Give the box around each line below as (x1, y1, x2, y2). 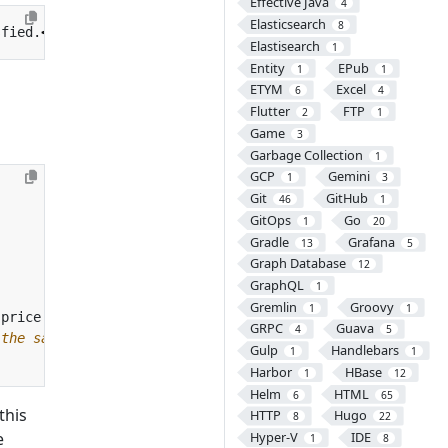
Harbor (249, 362, 292, 381)
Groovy (349, 297, 394, 316)
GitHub (325, 189, 368, 208)
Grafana (347, 232, 395, 251)
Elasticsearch (249, 15, 326, 34)
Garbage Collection (249, 145, 363, 164)
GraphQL (249, 275, 304, 294)
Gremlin (249, 297, 297, 316)
